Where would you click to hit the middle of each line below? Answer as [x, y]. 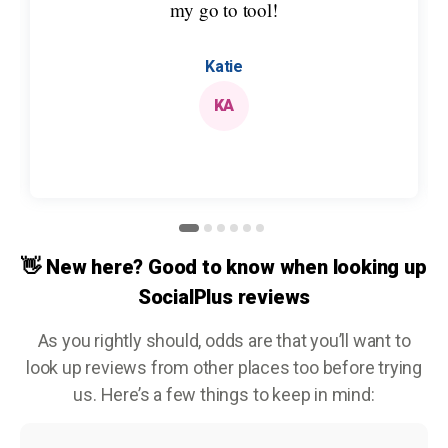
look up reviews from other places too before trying [224, 367]
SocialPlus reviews [224, 296]
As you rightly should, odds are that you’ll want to [224, 340]
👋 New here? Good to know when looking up [224, 266]
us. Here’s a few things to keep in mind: [224, 394]
